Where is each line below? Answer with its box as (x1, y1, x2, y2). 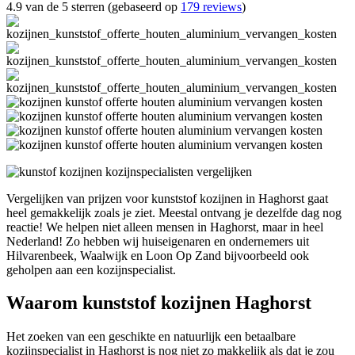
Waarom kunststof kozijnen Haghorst (6, 292, 311, 314)
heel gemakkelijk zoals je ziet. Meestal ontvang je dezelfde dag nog (6, 205, 342, 219)
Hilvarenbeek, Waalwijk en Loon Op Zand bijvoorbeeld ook (6, 248, 309, 262)
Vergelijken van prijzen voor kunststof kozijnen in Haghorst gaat (6, 191, 328, 205)
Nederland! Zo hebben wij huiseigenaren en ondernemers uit (6, 234, 309, 248)
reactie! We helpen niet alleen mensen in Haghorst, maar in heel (6, 219, 323, 234)
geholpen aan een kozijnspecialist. (6, 262, 176, 277)
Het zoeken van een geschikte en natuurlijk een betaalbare (6, 330, 296, 344)
